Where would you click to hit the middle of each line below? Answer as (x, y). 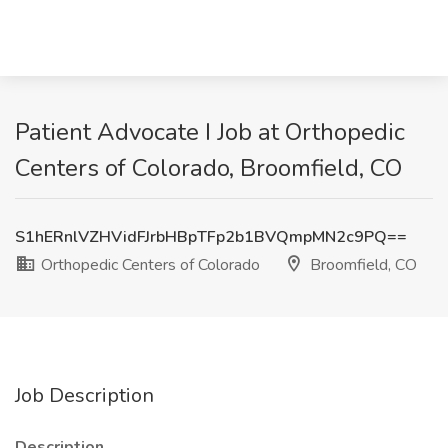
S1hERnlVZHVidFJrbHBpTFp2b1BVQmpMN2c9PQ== (211, 237)
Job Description (84, 395)
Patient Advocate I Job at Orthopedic (210, 132)
